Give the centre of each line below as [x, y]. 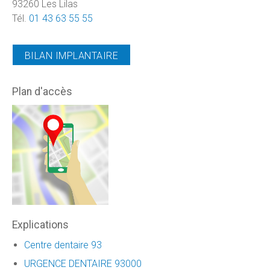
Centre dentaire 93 [63, 245]
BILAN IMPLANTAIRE [72, 55]
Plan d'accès [42, 91]
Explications [40, 225]
